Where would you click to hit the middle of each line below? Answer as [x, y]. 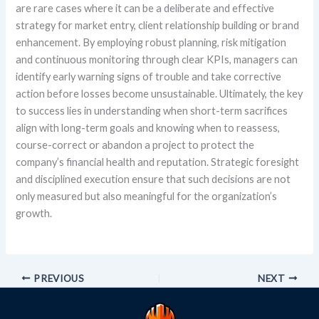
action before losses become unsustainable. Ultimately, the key [159, 93]
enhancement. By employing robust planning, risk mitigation [151, 42]
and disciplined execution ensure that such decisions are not [153, 179]
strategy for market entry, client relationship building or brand [158, 25]
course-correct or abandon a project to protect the [135, 145]
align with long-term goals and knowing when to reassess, [148, 127]
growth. [35, 213]
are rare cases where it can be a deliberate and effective [145, 8]
